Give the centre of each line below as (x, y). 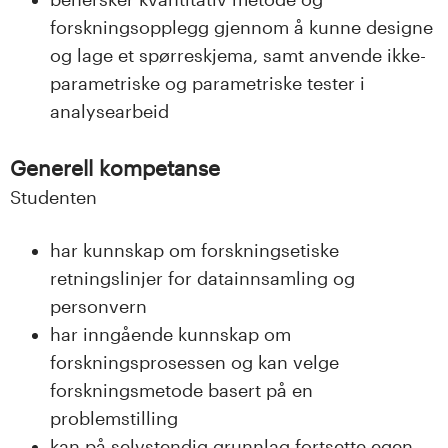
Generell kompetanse (115, 167)
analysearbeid (109, 110)
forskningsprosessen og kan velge (194, 362)
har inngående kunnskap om (170, 334)
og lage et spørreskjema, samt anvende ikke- (238, 54)
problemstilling (114, 418)
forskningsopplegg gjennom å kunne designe (241, 26)
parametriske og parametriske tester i (207, 82)
